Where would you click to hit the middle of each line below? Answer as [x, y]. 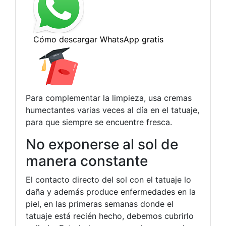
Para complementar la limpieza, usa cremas [109, 98]
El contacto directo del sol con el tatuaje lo [108, 180]
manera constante [87, 161]
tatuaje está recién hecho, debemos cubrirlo [110, 216]
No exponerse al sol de [102, 144]
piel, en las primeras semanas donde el [100, 204]
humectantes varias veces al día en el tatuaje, [112, 110]
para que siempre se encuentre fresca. [99, 122]
